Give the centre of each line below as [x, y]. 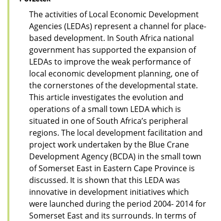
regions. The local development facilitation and [116, 133]
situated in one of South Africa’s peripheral [109, 121]
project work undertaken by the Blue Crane [109, 145]
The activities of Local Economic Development [114, 15]
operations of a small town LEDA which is [105, 109]
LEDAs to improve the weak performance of [110, 62]
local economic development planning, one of [114, 74]
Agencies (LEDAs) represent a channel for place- [118, 26]
